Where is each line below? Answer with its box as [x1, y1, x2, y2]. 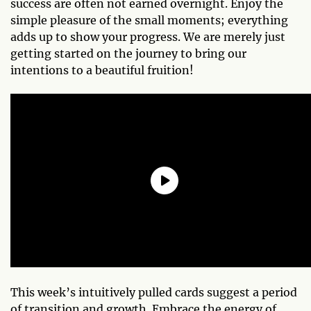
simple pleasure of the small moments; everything [10, 12, 288, 27]
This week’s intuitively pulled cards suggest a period [10, 285, 297, 299]
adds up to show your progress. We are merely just [10, 29, 285, 44]
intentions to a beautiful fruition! [10, 62, 194, 77]
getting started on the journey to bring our [10, 46, 246, 60]
